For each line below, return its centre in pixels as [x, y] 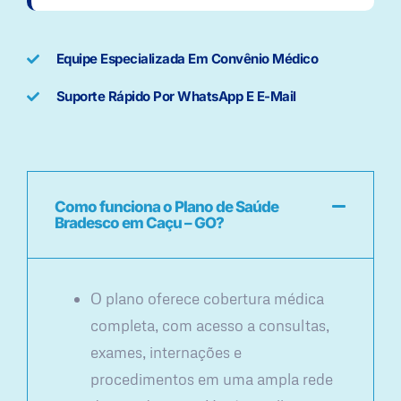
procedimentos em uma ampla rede [212, 380]
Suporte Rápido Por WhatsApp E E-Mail [176, 97]
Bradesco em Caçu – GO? [139, 223]
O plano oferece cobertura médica [207, 299]
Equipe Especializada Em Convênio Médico [187, 59]
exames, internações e [166, 353]
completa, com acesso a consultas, [210, 326]
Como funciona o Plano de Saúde [166, 207]
